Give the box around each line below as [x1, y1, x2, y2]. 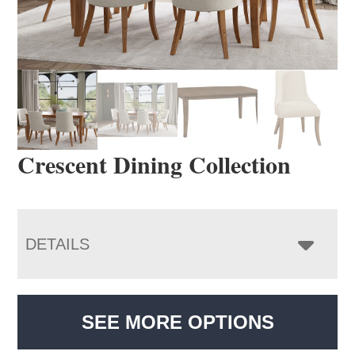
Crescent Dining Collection [17, 146, 292, 181]
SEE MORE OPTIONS [81, 311, 274, 333]
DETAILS [25, 235, 90, 253]
